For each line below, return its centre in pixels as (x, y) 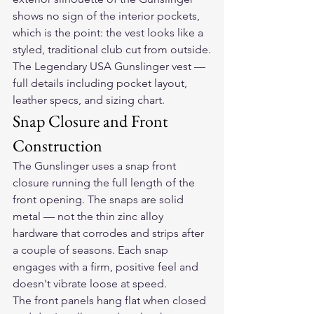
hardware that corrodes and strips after (110, 233)
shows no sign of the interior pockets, (108, 16)
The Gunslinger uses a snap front (96, 166)
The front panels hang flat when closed (111, 301)
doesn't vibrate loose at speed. (90, 284)
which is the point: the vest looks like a (109, 33)
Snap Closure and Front (92, 121)
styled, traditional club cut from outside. (112, 50)
